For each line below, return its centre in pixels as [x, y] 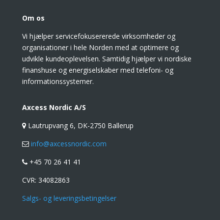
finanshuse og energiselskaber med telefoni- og [97, 70]
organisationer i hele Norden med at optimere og [100, 47]
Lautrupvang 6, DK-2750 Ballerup [80, 125]
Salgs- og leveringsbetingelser [69, 198]
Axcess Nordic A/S [54, 107]
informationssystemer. [58, 81]
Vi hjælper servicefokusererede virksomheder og [98, 36]
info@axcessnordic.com [68, 144]
